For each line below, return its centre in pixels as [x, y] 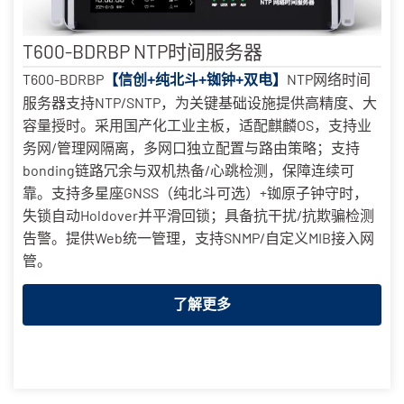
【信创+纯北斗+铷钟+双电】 [195, 79]
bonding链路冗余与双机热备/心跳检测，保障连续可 [188, 170]
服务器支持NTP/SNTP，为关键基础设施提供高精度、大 [200, 102]
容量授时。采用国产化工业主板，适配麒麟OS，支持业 [197, 124]
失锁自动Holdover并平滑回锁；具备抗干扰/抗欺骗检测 [198, 215]
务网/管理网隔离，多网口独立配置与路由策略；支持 [191, 147]
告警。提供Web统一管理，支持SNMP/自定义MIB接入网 [198, 237]
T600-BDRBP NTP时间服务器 [142, 50]
